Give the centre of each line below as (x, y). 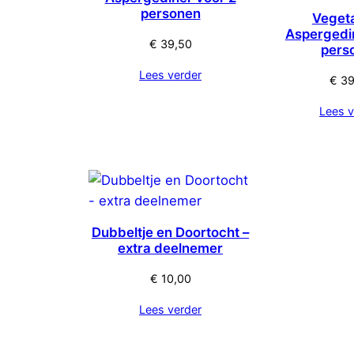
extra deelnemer (171, 248)
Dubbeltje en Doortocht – (171, 232)
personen (170, 14)
